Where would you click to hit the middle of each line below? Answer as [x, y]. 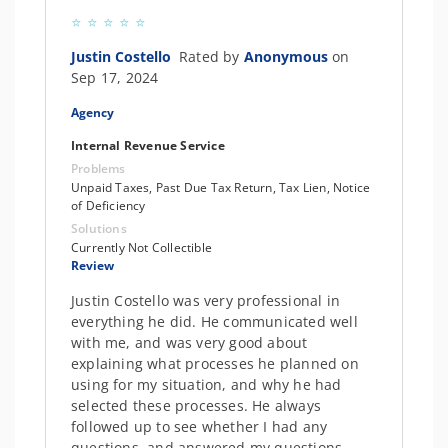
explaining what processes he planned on [215, 363]
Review [92, 265]
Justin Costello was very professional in [205, 300]
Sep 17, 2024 [115, 77]
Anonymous [287, 56]
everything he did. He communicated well [214, 321]
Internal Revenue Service [148, 145]
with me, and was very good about [189, 342]
